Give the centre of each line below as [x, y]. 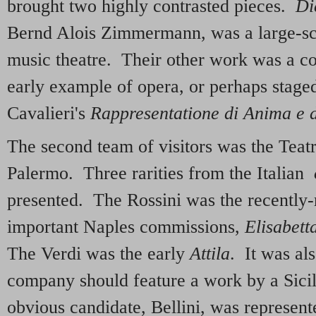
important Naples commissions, [126, 227]
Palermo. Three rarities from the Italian [160, 174]
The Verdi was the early [98, 254]
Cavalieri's [49, 113]
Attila [210, 254]
